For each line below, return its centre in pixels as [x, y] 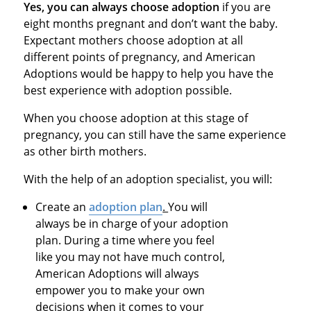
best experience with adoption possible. [127, 90]
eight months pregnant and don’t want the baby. [150, 23]
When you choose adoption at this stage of [135, 118]
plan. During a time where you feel [125, 240]
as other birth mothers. [85, 151]
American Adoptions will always [118, 273]
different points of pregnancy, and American [139, 57]
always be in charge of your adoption [132, 223]
